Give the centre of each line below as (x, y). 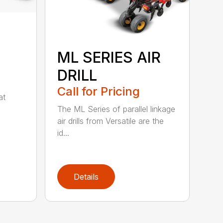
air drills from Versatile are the (111, 121)
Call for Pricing (99, 92)
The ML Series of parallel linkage (116, 109)
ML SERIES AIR (109, 57)
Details (86, 177)
